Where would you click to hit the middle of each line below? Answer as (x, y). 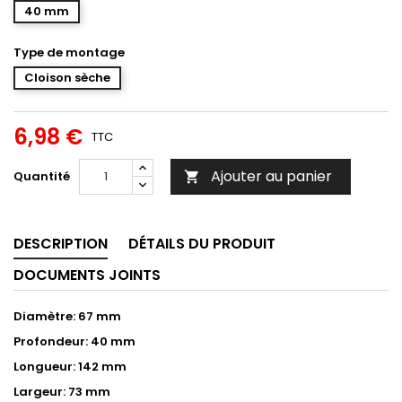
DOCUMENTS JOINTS (87, 275)
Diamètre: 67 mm (67, 316)
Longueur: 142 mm (70, 366)
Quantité (42, 176)
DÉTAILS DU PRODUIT (202, 243)
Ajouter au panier (271, 176)
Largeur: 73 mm (62, 391)
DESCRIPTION (61, 243)
